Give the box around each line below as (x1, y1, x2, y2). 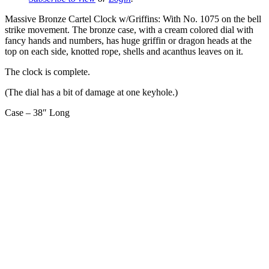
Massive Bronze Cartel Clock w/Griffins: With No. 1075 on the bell (5, 13, 261, 24)
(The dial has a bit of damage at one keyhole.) (5, 86, 178, 97)
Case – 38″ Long (5, 107, 70, 118)
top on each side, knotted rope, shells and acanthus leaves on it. (5, 46, 243, 56)
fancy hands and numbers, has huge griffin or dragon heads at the (5, 35, 252, 46)
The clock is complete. (5, 66, 90, 77)
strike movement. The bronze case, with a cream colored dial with (5, 24, 253, 35)
